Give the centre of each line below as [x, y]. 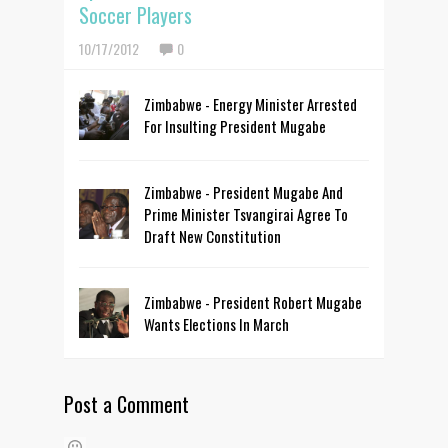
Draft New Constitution [212, 236]
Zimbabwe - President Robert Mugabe [253, 302]
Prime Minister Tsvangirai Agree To [246, 214]
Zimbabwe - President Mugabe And [243, 192]
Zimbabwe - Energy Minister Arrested [250, 104]
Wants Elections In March [216, 324]
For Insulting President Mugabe [235, 126]
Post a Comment [126, 404]
